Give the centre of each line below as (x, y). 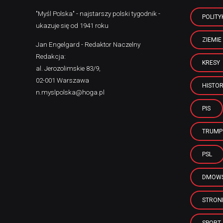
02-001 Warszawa (62, 80)
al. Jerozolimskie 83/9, (68, 68)
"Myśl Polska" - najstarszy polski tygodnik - (98, 13)
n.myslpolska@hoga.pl (70, 92)
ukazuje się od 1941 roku (72, 25)
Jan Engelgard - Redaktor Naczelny (88, 44)
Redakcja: (51, 56)
